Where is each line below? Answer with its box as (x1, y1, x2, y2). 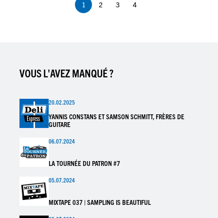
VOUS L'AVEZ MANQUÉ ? (19, 66, 113, 79)
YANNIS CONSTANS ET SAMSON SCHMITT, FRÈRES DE (49, 111, 184, 121)
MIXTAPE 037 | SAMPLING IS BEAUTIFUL (49, 197, 151, 206)
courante (83, 11, 109, 20)
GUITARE (49, 119, 71, 128)
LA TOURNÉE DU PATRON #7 (49, 158, 120, 167)
